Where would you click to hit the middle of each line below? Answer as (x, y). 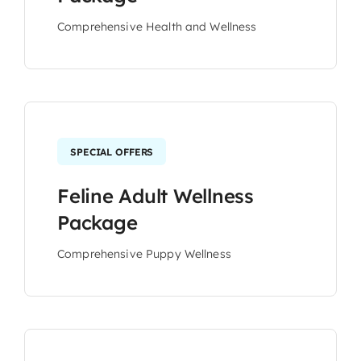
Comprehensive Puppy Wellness (144, 253)
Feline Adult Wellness (155, 195)
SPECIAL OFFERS (112, 151)
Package (97, 222)
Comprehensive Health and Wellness (157, 26)
